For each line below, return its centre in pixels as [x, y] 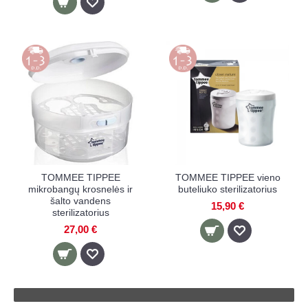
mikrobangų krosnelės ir [80, 189]
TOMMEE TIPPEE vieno [228, 177]
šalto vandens [80, 201]
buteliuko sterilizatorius [228, 189]
